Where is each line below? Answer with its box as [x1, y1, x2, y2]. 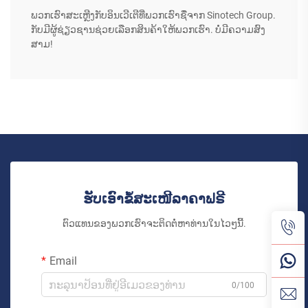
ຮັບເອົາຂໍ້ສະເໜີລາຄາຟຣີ [83, 190, 225, 208]
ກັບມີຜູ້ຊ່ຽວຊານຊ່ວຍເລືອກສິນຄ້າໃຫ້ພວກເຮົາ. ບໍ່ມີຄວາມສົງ [31, 24, 265, 36]
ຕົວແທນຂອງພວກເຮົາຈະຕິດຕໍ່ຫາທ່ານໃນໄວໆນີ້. [62, 218, 246, 230]
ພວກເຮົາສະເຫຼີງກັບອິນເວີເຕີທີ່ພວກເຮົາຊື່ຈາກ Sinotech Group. [31, 10, 276, 21]
